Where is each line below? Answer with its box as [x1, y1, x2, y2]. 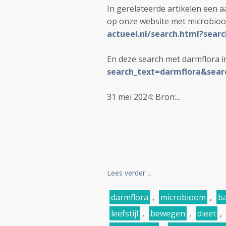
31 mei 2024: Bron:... [107, 91, 181, 102]
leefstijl [111, 208, 138, 219]
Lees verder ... [107, 168, 152, 178]
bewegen [150, 208, 185, 219]
